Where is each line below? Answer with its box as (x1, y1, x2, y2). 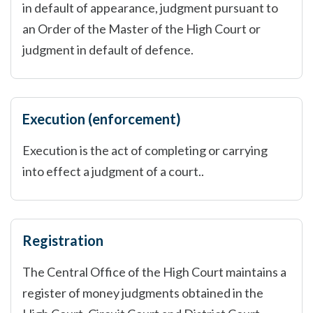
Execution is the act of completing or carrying (22, 143, 268, 158)
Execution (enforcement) (22, 110, 181, 127)
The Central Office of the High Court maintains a (22, 264, 286, 279)
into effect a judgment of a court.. (22, 163, 204, 179)
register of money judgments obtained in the (22, 285, 263, 300)
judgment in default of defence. (22, 42, 194, 57)
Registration (22, 232, 103, 249)
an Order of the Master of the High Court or (22, 21, 261, 36)
